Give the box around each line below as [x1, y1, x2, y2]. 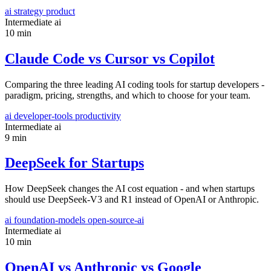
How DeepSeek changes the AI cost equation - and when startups [5, 183, 255, 194]
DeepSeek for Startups [5, 155, 144, 171]
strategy [14, 5, 46, 16]
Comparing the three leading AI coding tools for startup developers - [5, 79, 264, 90]
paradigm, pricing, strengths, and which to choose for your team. [5, 90, 250, 100]
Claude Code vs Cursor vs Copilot [5, 50, 215, 67]
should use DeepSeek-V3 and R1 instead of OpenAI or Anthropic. [5, 194, 259, 205]
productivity [75, 110, 121, 121]
